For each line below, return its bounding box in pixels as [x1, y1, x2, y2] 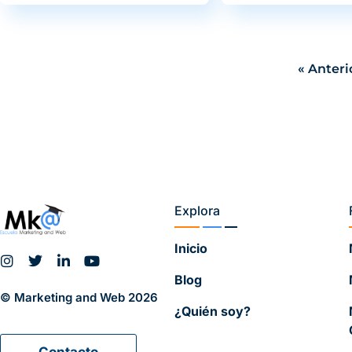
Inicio [174, 240, 207, 257]
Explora [174, 203, 220, 219]
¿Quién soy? [174, 303, 251, 320]
